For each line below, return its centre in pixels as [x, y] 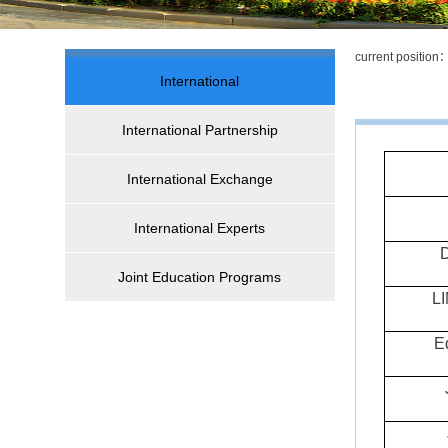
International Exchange [200, 179]
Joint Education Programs [200, 277]
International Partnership [200, 130]
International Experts [200, 228]
